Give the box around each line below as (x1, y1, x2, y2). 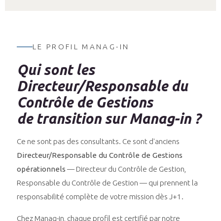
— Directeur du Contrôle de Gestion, (66, 165, 186, 174)
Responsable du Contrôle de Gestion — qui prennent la (17, 179, 198, 187)
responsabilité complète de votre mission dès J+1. (17, 192, 184, 201)
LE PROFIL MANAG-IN (33, 42, 130, 51)
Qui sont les (17, 62, 95, 78)
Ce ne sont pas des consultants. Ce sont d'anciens (17, 137, 180, 146)
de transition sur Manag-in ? (17, 110, 200, 127)
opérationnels (17, 165, 66, 174)
